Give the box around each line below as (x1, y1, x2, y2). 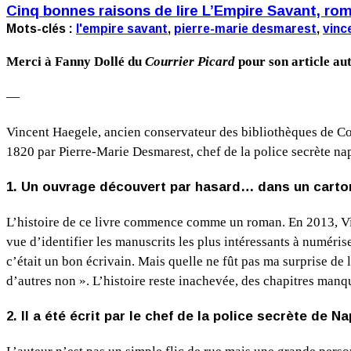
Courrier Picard (145, 54, 235, 70)
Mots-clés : (6, 22, 76, 36)
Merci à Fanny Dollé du (6, 54, 145, 70)
